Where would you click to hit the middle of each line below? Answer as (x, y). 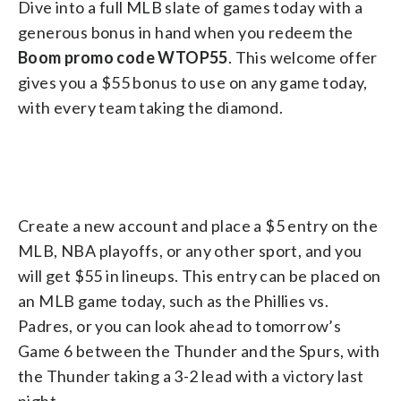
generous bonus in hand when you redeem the (186, 32)
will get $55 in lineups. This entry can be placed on (200, 275)
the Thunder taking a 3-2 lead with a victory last (191, 375)
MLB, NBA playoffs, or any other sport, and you (190, 250)
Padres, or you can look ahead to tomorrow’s (180, 325)
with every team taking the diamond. (150, 107)
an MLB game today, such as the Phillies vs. (174, 300)
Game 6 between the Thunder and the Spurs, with (199, 350)
